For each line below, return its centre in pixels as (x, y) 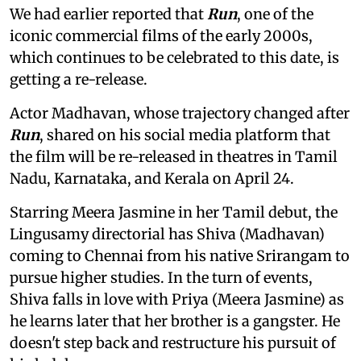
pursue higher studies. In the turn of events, (161, 277)
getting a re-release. (79, 79)
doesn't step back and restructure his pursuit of (173, 342)
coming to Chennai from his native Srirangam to (180, 255)
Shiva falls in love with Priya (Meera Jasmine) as (177, 299)
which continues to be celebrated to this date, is (174, 57)
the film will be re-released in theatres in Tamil (174, 156)
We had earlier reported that (108, 14)
